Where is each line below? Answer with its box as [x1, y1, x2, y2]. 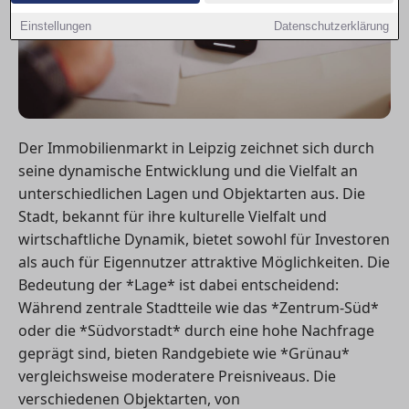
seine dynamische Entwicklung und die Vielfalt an [18, 160, 358, 181]
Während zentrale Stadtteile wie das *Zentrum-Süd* [18, 297, 379, 318]
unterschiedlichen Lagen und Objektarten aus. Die [18, 183, 365, 204]
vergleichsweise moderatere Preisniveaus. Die [18, 365, 336, 386]
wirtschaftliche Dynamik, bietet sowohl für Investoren [18, 228, 390, 249]
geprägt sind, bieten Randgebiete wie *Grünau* [18, 342, 350, 363]
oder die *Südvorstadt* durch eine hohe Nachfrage [18, 320, 374, 341]
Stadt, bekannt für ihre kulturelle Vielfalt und [18, 205, 327, 226]
